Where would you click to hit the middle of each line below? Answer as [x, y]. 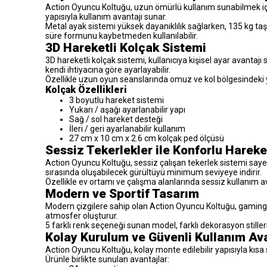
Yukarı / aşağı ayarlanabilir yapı [127, 109]
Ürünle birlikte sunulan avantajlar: [107, 259]
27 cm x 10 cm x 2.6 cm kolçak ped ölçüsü [147, 138]
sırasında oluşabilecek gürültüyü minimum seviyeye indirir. [153, 172]
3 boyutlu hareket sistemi [117, 100]
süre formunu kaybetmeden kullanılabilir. [122, 35]
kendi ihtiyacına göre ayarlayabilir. [108, 69]
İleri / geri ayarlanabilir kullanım [127, 128]
